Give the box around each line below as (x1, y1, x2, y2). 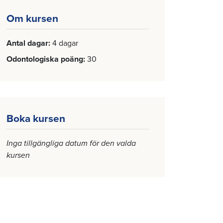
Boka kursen (6, 112, 65, 125)
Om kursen (6, 12, 58, 25)
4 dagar (52, 38, 78, 48)
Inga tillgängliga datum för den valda (6, 138, 136, 148)
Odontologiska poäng (6, 54, 83, 64)
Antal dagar (6, 38, 48, 48)
